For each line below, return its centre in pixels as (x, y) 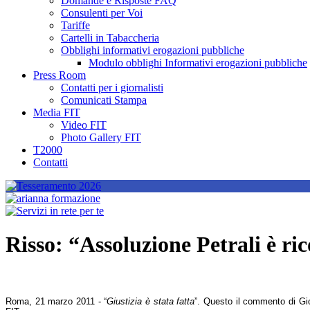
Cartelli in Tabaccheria (110, 38)
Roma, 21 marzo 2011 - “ (56, 301)
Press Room (60, 75)
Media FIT (57, 112)
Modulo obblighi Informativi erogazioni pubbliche (198, 63)
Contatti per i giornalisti (112, 88)
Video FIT (84, 125)
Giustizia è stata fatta (151, 301)
